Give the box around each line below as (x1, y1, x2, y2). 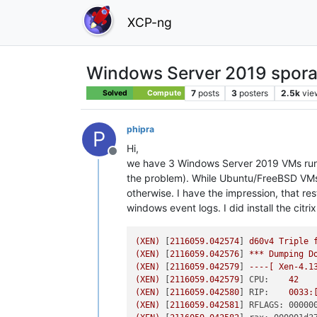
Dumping (269, 249, 304, 259)
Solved (102, 88, 127, 98)
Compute (145, 88, 181, 98)
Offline (112, 151, 147, 166)
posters (239, 87, 269, 98)
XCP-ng (127, 14, 172, 30)
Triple (279, 236, 309, 246)
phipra (127, 123, 154, 134)
